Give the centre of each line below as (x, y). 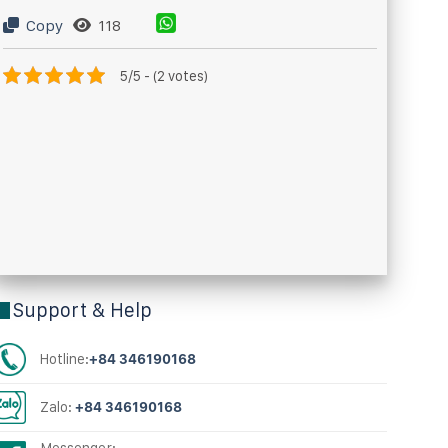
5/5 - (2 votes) (163, 75)
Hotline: (65, 359)
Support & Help (82, 310)
